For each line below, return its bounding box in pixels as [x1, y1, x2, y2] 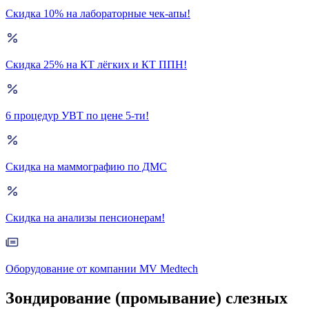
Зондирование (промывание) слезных [6, 288, 288, 307]
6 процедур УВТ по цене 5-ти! [6, 110, 149, 121]
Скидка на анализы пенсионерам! [6, 212, 165, 223]
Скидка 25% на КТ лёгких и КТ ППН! [6, 59, 187, 70]
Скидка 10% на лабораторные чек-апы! [6, 8, 190, 19]
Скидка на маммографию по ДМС [6, 161, 167, 172]
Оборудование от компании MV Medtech [6, 263, 198, 275]
